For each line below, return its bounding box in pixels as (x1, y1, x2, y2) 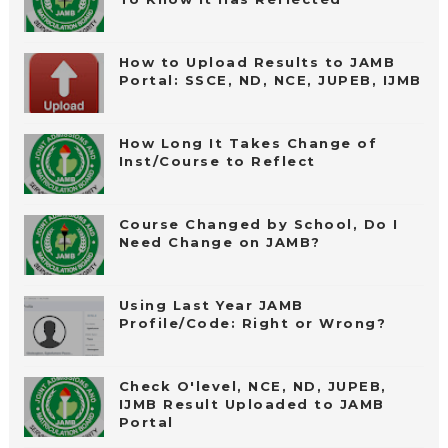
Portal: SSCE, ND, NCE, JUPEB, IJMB (118, 72, 422, 89)
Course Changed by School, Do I (118, 216, 399, 233)
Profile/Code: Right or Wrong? (118, 315, 387, 332)
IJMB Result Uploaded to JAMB (118, 396, 385, 413)
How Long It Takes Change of (118, 135, 378, 152)
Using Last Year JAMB (118, 297, 304, 314)
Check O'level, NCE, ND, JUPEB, (118, 378, 387, 395)
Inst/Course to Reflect (118, 153, 316, 170)
